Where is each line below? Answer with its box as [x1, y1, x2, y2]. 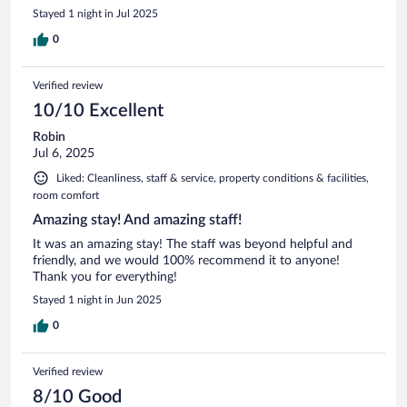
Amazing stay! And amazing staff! [33, 213, 242, 228]
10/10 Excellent [33, 102, 164, 121]
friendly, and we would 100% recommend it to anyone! [33, 254, 340, 268]
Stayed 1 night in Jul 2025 [33, 8, 158, 20]
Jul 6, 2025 [33, 147, 94, 161]
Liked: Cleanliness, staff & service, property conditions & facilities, [56, 173, 369, 184]
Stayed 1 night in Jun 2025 [33, 294, 162, 306]
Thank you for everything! [33, 271, 177, 284]
